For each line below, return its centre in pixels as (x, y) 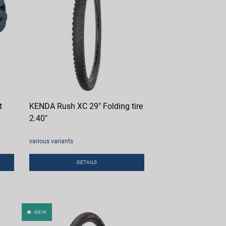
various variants (51, 141)
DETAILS (87, 162)
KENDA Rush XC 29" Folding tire (86, 106)
